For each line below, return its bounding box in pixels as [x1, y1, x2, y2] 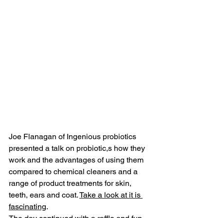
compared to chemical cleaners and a [9, 166, 140, 176]
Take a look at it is [79, 190, 143, 200]
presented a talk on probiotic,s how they [9, 143, 147, 153]
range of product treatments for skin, [9, 178, 133, 188]
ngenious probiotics [69, 131, 138, 141]
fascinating [9, 201, 46, 211]
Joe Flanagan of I [9, 131, 69, 141]
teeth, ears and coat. [9, 190, 79, 200]
